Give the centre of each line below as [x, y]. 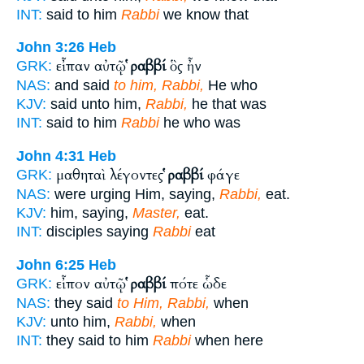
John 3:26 [50, 48]
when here [227, 340]
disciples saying [97, 231]
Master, [156, 212]
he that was [227, 104]
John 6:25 [50, 264]
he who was [200, 123]
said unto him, [96, 104]
